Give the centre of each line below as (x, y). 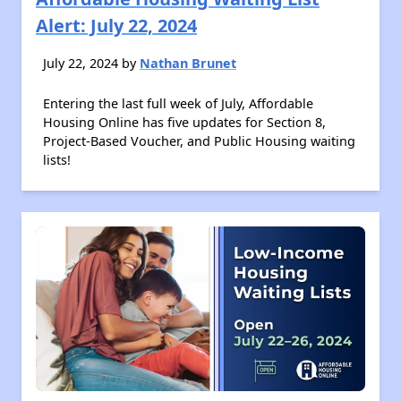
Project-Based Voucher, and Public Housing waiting (199, 141)
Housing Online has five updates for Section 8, (184, 122)
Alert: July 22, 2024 (116, 26)
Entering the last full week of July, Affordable (178, 103)
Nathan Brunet (188, 63)
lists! (57, 160)
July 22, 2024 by (91, 63)
